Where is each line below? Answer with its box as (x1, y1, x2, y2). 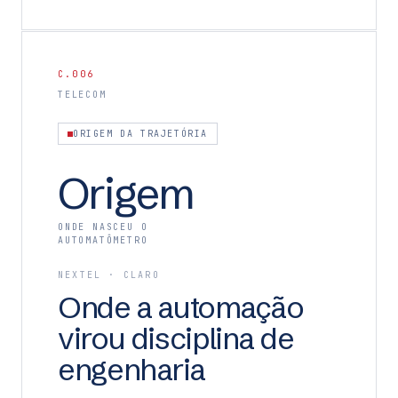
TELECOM (58, 89, 107, 100)
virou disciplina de (58, 320, 294, 357)
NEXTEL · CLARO (58, 269, 160, 281)
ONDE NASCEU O (58, 221, 148, 233)
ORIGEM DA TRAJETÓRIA (73, 128, 208, 139)
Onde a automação (58, 289, 304, 326)
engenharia (58, 351, 205, 388)
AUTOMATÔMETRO (58, 235, 148, 246)
